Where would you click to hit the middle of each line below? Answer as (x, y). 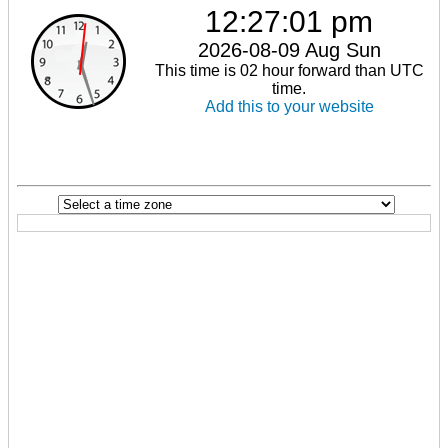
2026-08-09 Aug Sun (289, 49)
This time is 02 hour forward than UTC (289, 70)
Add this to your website (289, 106)
